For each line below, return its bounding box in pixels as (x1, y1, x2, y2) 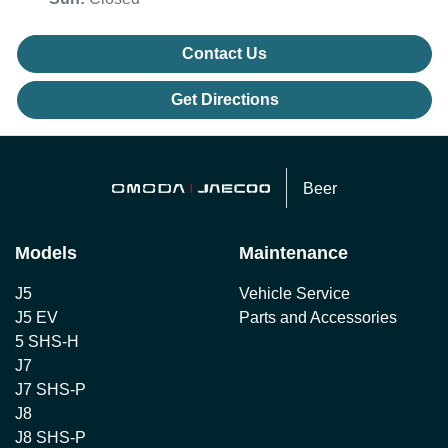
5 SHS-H (15, 333, 79, 351)
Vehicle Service (239, 285, 350, 303)
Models (15, 243, 77, 264)
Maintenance (239, 243, 348, 264)
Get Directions (170, 91, 279, 109)
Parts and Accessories (239, 309, 397, 327)
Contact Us (182, 45, 267, 63)
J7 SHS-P (15, 381, 86, 399)
